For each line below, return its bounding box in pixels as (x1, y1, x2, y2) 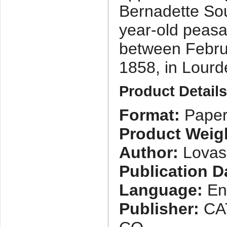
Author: (119, 143, 179, 162)
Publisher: (119, 200, 200, 218)
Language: (119, 181, 203, 200)
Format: (119, 106, 180, 125)
